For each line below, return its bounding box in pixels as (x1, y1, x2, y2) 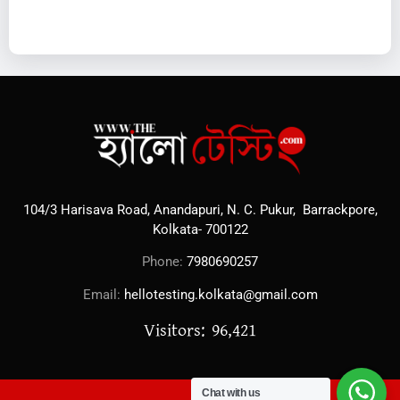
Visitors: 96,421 (144, 318, 256, 344)
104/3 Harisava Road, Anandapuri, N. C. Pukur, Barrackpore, (22, 201, 378, 218)
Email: (82, 286, 124, 303)
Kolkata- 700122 (152, 221, 248, 237)
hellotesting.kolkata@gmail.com (123, 286, 318, 303)
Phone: (142, 254, 187, 271)
